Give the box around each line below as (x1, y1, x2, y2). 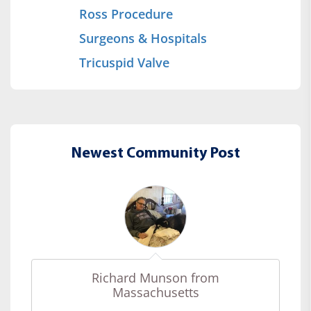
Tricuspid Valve (79, 53, 169, 71)
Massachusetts (112, 283, 199, 301)
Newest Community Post (71, 145, 240, 162)
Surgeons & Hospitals (79, 29, 207, 47)
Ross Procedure (79, 5, 173, 22)
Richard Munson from (92, 269, 219, 286)
